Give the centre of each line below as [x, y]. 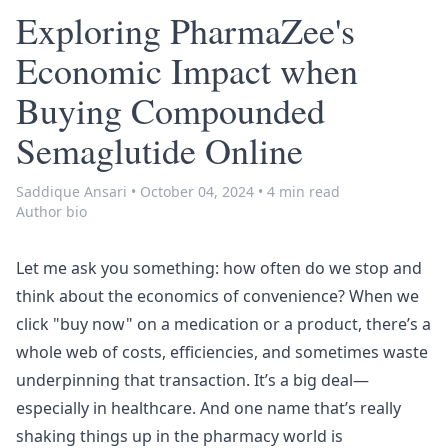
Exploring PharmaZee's [185, 29]
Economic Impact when [187, 69]
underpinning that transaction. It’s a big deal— [192, 379]
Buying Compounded [170, 109]
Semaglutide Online [159, 149]
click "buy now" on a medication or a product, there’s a [223, 323]
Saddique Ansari [71, 191]
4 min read [301, 191]
